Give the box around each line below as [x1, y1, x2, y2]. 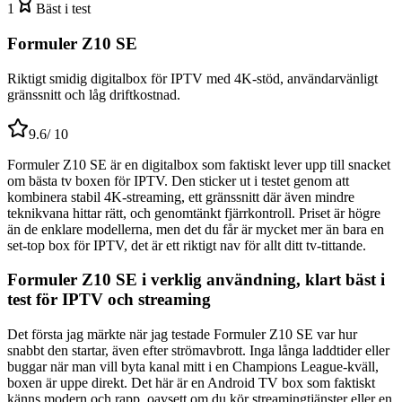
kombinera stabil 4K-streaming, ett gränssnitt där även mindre [7, 188, 354, 205]
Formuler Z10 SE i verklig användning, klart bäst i [7, 270, 385, 290]
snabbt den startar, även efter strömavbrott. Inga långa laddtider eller [7, 343, 389, 359]
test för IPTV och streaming [7, 290, 211, 310]
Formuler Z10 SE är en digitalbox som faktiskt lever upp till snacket [7, 156, 390, 172]
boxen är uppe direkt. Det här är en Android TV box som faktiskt [7, 375, 375, 391]
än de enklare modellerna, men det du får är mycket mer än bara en [7, 221, 384, 237]
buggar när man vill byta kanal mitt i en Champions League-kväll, [7, 359, 379, 375]
